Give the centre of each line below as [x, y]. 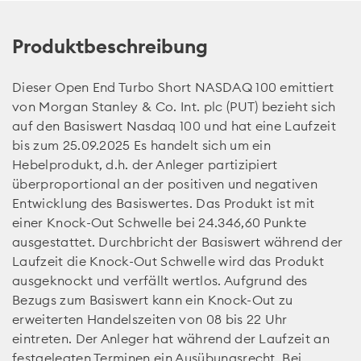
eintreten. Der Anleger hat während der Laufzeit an [171, 338]
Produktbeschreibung [110, 46]
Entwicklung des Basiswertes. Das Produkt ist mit [164, 203]
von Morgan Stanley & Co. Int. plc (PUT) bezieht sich [174, 106]
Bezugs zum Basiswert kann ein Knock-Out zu [153, 299]
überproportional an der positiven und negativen [165, 183]
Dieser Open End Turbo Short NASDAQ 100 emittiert [173, 87]
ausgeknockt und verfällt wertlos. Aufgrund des [160, 280]
